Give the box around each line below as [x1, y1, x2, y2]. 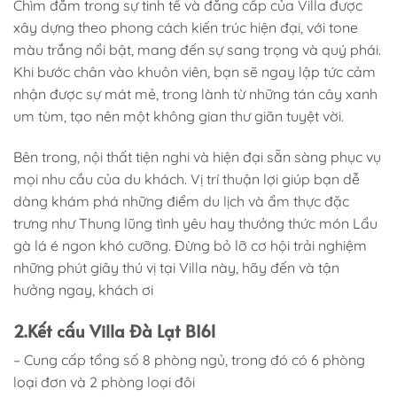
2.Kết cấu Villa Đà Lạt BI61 [13, 318, 216, 342]
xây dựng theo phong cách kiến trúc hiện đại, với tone [13, 19, 358, 37]
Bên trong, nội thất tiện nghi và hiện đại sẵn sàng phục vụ [13, 147, 381, 166]
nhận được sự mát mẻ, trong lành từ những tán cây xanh [13, 85, 378, 104]
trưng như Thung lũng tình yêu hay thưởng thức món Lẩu [13, 214, 378, 232]
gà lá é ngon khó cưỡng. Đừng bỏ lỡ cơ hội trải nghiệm [13, 236, 367, 254]
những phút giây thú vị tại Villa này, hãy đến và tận [13, 258, 339, 276]
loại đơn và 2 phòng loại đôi [13, 373, 195, 392]
